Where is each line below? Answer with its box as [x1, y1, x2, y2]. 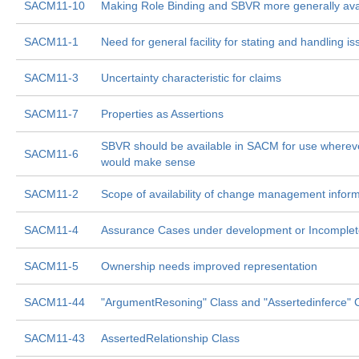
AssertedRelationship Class [101, 332, 240, 345]
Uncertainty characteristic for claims [101, 71, 281, 84]
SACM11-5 [24, 260, 79, 272]
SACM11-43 [24, 332, 85, 345]
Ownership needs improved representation [101, 260, 317, 272]
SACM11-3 [24, 71, 79, 84]
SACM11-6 [24, 147, 79, 160]
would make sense [101, 155, 196, 168]
